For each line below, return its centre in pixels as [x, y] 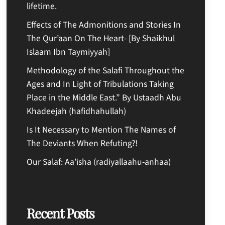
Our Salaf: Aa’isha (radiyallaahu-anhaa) [99, 162]
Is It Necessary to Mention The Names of [101, 130]
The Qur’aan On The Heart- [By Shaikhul [101, 38]
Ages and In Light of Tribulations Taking [100, 84]
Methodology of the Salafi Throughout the [106, 70]
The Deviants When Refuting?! [82, 143]
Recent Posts [61, 213]
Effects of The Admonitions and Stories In [104, 25]
